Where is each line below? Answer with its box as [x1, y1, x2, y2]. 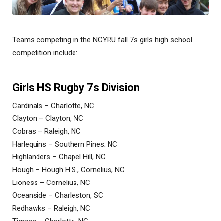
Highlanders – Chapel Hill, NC [12, 152, 106, 162]
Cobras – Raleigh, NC [12, 127, 81, 136]
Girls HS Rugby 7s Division [12, 81, 140, 94]
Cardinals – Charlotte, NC [12, 101, 94, 110]
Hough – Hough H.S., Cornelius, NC [12, 165, 125, 175]
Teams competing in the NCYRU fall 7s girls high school [12, 36, 192, 45]
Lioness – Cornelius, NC [12, 178, 90, 187]
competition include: [12, 48, 77, 58]
